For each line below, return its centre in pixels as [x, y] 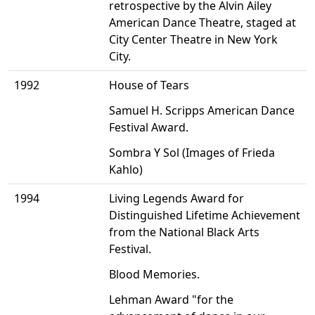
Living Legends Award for [176, 199]
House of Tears [149, 85]
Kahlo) [126, 170]
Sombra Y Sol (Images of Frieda [192, 153]
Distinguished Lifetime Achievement [205, 216]
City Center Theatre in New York [193, 40]
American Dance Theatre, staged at [202, 23]
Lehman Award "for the [171, 300]
